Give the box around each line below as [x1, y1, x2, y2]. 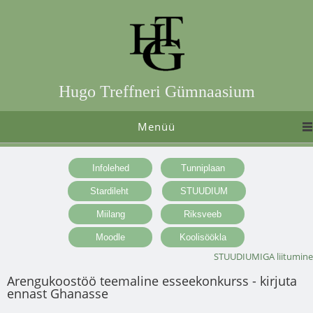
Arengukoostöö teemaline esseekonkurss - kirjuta [7, 272, 297, 289]
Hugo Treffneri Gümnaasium [58, 82, 255, 101]
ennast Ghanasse [7, 284, 108, 302]
